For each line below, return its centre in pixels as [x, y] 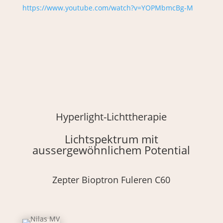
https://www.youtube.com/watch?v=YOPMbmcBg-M [108, 8]
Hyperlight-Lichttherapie [111, 117]
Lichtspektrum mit [111, 139]
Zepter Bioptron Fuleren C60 [111, 180]
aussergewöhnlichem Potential [111, 150]
